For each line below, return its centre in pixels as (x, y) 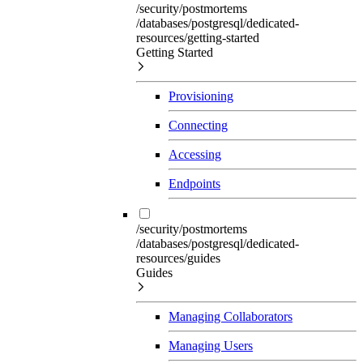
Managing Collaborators (231, 316)
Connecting (198, 125)
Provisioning (201, 96)
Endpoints (194, 183)
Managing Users (211, 345)
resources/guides (178, 258)
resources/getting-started (198, 37)
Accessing (195, 154)
